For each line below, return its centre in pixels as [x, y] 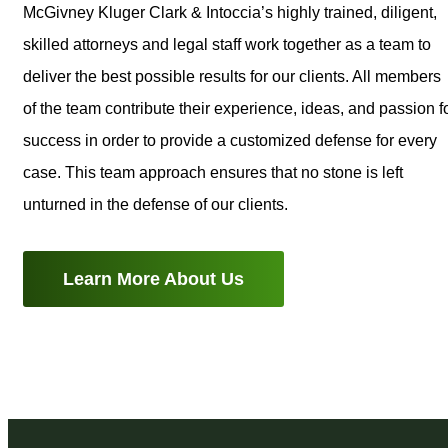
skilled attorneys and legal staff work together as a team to [227, 44]
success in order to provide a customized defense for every [230, 140]
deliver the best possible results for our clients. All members [232, 76]
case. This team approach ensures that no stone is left [213, 172]
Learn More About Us [153, 278]
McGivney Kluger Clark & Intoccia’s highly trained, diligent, [230, 12]
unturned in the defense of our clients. [155, 204]
